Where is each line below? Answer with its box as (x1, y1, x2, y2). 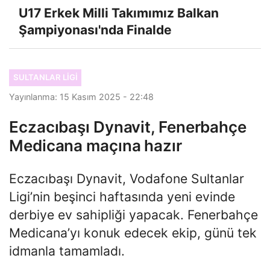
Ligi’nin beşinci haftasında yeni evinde (9, 188, 235, 204)
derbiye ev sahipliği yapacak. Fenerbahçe (9, 206, 258, 222)
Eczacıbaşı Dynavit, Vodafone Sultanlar (9, 170, 244, 186)
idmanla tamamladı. (9, 242, 125, 259)
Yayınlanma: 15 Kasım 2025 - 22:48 (9, 91, 154, 102)
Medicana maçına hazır (9, 136, 182, 155)
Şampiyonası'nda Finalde (19, 22, 172, 38)
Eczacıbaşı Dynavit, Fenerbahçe (9, 117, 246, 136)
